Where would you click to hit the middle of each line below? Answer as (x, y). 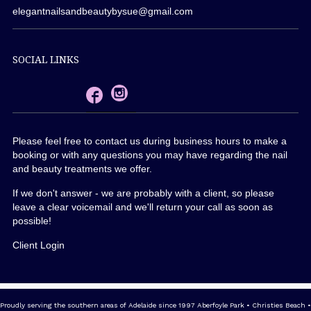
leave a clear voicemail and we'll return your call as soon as (143, 207)
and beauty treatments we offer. (82, 168)
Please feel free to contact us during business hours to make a (150, 141)
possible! (32, 220)
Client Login (39, 245)
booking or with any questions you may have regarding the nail (150, 154)
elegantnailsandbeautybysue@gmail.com (103, 11)
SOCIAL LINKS (46, 59)
